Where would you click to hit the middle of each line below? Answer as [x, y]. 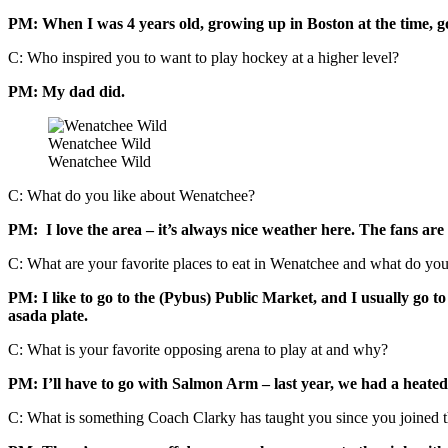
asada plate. [48, 315]
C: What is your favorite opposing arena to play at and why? [198, 349]
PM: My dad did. [66, 91]
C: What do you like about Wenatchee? [131, 195]
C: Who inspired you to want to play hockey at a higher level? [203, 57]
